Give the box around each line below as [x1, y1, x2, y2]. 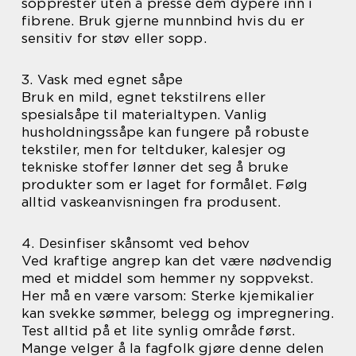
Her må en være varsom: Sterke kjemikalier [21, 288, 315, 304]
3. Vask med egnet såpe [21, 72, 184, 87]
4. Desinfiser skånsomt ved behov [21, 235, 250, 251]
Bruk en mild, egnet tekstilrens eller [21, 89, 266, 105]
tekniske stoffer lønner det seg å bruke [21, 159, 288, 175]
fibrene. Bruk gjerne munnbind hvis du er [21, 13, 305, 29]
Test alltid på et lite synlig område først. [21, 323, 296, 339]
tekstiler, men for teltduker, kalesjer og [21, 141, 287, 157]
